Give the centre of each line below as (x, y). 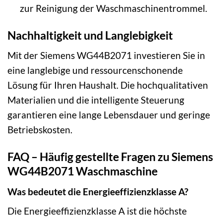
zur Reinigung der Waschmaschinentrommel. (113, 8)
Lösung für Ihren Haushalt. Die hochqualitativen (108, 85)
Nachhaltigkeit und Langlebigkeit (90, 35)
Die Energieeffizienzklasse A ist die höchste (97, 211)
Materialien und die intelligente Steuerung (96, 100)
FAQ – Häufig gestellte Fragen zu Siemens (110, 157)
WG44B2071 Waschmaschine (83, 171)
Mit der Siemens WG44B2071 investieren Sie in (106, 55)
